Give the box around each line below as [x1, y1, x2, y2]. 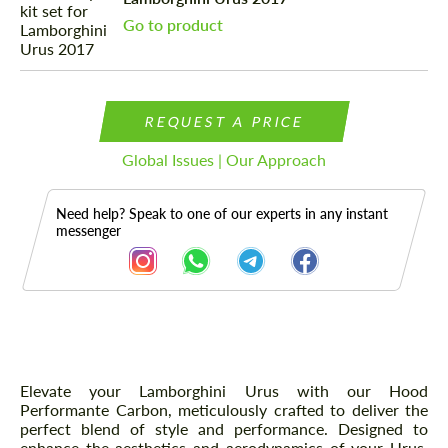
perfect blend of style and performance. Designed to [20, 419, 428, 439]
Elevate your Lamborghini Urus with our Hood [20, 381, 428, 401]
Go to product [123, 14, 223, 34]
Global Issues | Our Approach [122, 150, 326, 170]
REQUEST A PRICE [143, 113, 305, 131]
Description [25, 365, 151, 395]
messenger [56, 222, 121, 240]
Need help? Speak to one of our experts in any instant [56, 205, 388, 223]
